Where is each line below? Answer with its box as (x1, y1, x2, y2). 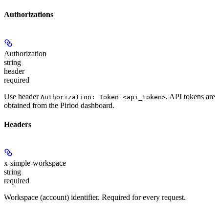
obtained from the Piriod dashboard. (4, 101, 114, 109)
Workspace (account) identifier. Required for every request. (4, 193, 186, 202)
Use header (4, 92, 41, 101)
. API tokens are (166, 92, 215, 101)
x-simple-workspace (4, 159, 66, 168)
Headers (4, 120, 31, 129)
